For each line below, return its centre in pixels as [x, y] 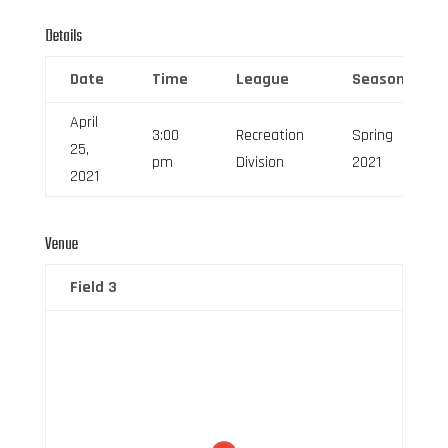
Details [63, 36]
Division [259, 162]
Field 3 [93, 287]
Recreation [269, 135]
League [262, 79]
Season [378, 79]
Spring [372, 135]
